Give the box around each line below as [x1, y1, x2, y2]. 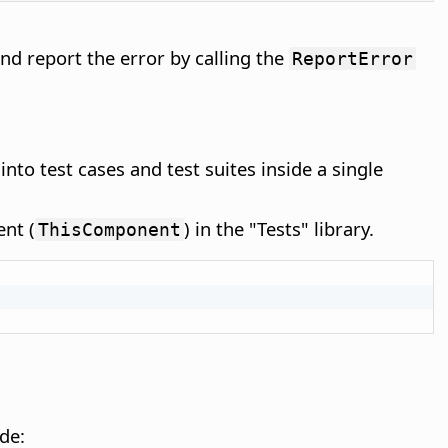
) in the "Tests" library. [184, 216, 374, 242]
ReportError [292, 48, 413, 70]
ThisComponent [38, 219, 181, 241]
